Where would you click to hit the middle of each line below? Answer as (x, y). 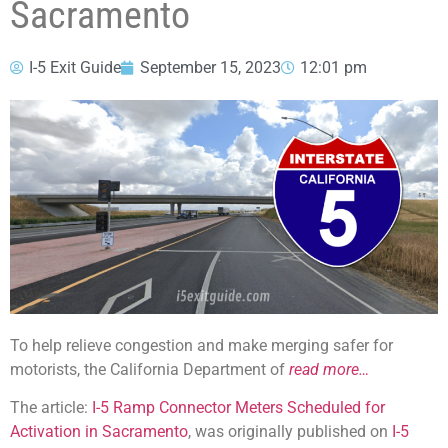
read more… (329, 369)
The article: (51, 408)
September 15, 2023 (210, 67)
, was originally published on (290, 432)
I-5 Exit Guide (75, 67)
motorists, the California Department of (149, 369)
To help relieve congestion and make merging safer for (201, 345)
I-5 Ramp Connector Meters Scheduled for (238, 408)
